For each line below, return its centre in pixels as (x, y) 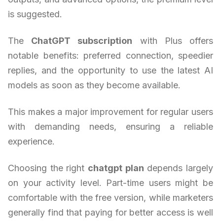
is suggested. (35, 14)
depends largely (179, 168)
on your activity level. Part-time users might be (110, 183)
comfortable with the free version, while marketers (110, 197)
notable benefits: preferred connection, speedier (110, 55)
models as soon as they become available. (94, 85)
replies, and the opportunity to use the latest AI (110, 70)
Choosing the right (48, 168)
